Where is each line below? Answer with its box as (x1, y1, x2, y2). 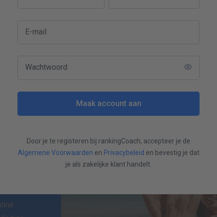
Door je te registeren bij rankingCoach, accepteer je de (27, 137, 190, 145)
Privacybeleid (103, 148, 144, 156)
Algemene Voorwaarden (17, 148, 93, 156)
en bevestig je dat (144, 148, 200, 156)
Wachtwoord (25, 62, 67, 72)
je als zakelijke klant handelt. (65, 160, 152, 168)
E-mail (25, 27, 46, 37)
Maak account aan (76, 98, 141, 108)
